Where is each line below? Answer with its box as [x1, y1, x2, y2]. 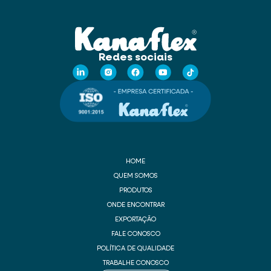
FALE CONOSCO [111, 231, 160, 238]
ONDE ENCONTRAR [106, 202, 165, 209]
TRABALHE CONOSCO [102, 260, 169, 267]
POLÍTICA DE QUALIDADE [97, 246, 174, 252]
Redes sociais [99, 52, 172, 64]
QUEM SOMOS [113, 173, 158, 180]
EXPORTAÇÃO [115, 217, 156, 223]
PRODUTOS [119, 188, 152, 194]
